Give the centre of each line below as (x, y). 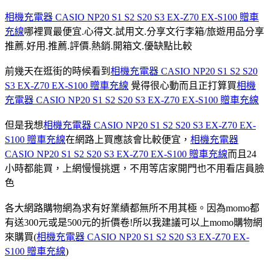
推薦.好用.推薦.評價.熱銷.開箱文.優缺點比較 (98, 46)
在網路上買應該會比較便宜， (128, 139)
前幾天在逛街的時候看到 (58, 71)
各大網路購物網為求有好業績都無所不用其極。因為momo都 (132, 208)
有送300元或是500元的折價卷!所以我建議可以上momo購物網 (134, 222)
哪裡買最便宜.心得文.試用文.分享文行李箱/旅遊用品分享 (144, 31)
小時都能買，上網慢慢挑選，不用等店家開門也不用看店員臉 (134, 168)
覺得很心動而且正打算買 (183, 85)
